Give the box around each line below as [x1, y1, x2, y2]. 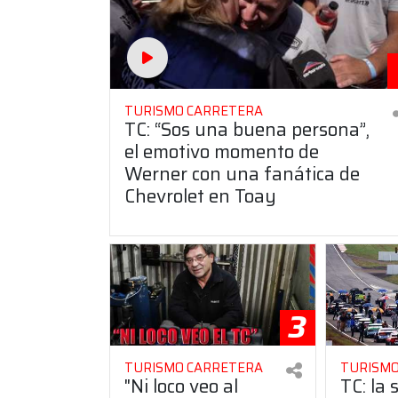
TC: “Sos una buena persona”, [124, 115, 370, 145]
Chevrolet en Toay [124, 181, 276, 211]
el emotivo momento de [124, 137, 319, 167]
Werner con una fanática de [124, 159, 360, 189]
